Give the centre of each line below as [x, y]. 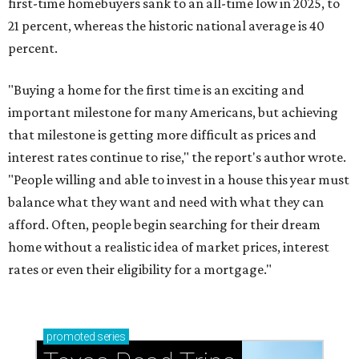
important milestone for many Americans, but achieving [173, 112]
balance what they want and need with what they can [166, 202]
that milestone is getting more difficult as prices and [162, 135]
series [110, 337]
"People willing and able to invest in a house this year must [179, 179]
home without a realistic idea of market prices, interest [169, 247]
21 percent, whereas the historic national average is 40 [166, 26]
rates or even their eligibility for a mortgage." [140, 269]
